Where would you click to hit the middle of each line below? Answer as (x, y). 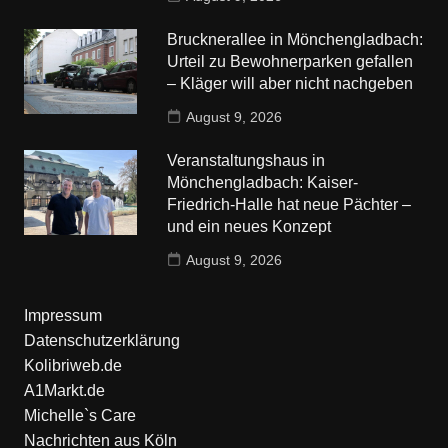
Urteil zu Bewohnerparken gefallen (290, 61)
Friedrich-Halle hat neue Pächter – (289, 204)
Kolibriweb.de (72, 365)
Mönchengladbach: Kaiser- (263, 182)
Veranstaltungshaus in (246, 160)
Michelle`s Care (79, 415)
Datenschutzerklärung (101, 340)
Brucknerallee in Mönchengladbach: (295, 39)
